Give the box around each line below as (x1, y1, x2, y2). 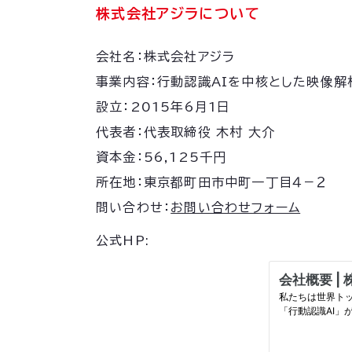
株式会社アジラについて (96, 5, 260, 20)
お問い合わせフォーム (170, 200, 301, 214)
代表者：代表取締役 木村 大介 (96, 125, 275, 138)
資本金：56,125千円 (96, 150, 227, 163)
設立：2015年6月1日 (96, 100, 231, 113)
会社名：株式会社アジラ (96, 49, 236, 63)
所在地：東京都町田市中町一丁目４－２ (96, 175, 327, 189)
